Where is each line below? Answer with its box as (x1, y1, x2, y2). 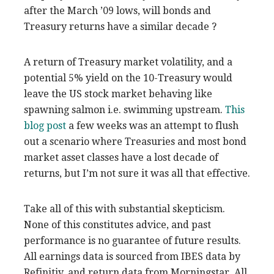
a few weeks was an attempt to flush (66, 119, 239, 131)
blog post (24, 119, 66, 131)
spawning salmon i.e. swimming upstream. (24, 103, 225, 116)
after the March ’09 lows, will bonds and (24, 4, 211, 17)
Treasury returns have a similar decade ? (24, 20, 217, 32)
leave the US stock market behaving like (24, 87, 212, 100)
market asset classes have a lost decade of (24, 151, 218, 163)
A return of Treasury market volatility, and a (24, 56, 232, 68)
